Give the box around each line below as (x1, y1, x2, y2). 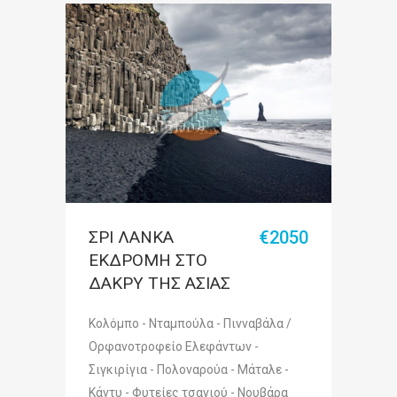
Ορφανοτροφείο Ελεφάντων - (89, 339, 259, 354)
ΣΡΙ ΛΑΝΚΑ (89, 227, 174, 247)
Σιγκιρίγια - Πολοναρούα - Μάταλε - (89, 362, 289, 377)
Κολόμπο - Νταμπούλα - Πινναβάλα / (89, 316, 292, 331)
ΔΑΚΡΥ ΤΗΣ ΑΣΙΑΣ (89, 273, 230, 293)
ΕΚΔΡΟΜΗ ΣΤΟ (89, 250, 207, 270)
